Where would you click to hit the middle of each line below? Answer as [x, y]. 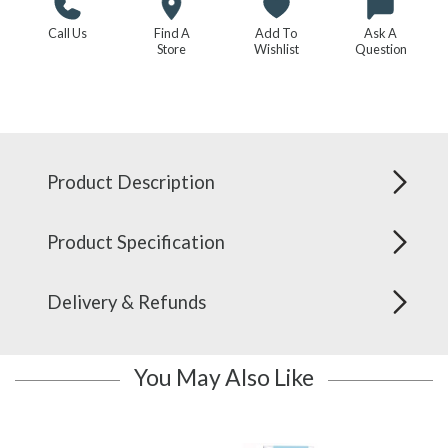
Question [380, 48]
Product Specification [136, 241]
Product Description [131, 181]
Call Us [67, 32]
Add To [276, 32]
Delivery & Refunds [126, 301]
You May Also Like [224, 376]
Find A [171, 32]
